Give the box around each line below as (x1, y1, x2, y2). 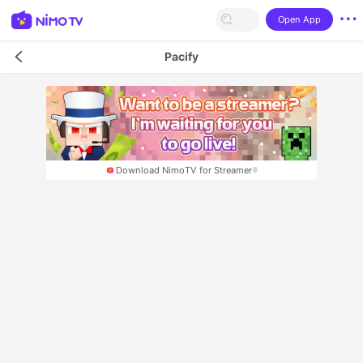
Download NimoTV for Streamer (115, 164, 252, 176)
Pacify (164, 49, 199, 63)
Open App (277, 13, 321, 25)
